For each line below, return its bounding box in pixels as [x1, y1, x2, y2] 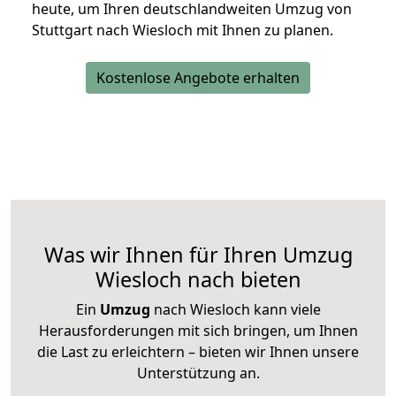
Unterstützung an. [136, 363, 260, 384]
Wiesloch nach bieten [95, 265, 301, 294]
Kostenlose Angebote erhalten [96, 68, 300, 88]
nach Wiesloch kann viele [149, 300, 321, 320]
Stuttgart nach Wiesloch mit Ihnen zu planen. [32, 20, 333, 41]
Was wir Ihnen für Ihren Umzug [43, 240, 353, 270]
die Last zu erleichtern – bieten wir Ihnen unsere [37, 342, 359, 362]
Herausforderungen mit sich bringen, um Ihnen [38, 321, 358, 341]
